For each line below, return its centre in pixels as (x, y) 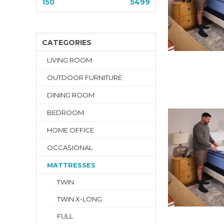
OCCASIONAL (70, 147)
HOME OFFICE (70, 130)
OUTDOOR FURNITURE (84, 77)
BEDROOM (65, 112)
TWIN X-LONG (79, 199)
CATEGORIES (67, 42)
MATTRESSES (71, 165)
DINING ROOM (71, 95)
